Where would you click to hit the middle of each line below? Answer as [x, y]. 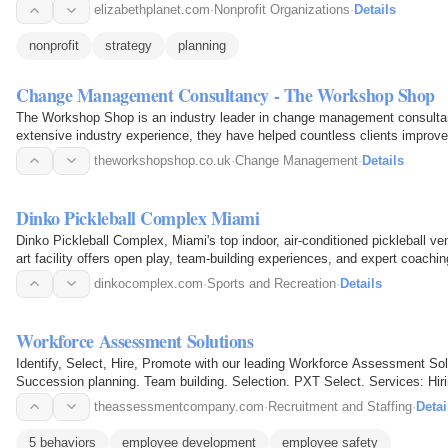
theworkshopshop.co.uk [162, 160]
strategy [128, 46]
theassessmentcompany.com [179, 406]
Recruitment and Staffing [340, 406]
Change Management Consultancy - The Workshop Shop [225, 94]
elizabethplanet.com [152, 10]
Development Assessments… [102, 399]
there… [37, 276]
